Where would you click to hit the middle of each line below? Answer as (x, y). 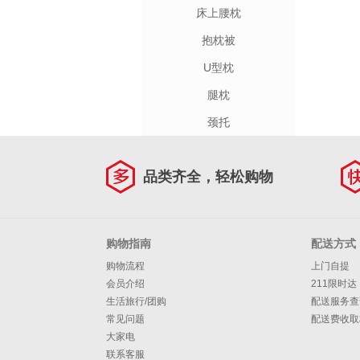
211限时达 (334, 284)
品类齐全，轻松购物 (208, 177)
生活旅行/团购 (136, 301)
